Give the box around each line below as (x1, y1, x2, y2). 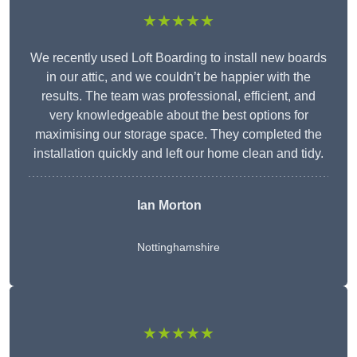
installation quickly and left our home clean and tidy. (33, 147, 324, 161)
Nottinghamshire (137, 241, 220, 254)
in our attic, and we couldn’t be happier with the (46, 70, 311, 84)
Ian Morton (137, 198, 202, 213)
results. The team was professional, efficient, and (41, 89, 316, 104)
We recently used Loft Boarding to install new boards (30, 51, 327, 65)
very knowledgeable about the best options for (49, 108, 308, 123)
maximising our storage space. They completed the (35, 127, 322, 142)
